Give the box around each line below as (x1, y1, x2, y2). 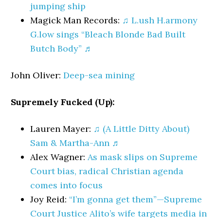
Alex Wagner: (30, 151, 88, 163)
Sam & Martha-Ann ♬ (30, 137, 121, 148)
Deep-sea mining (63, 70, 135, 81)
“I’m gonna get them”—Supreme (69, 194, 202, 205)
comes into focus (30, 180, 103, 191)
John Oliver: (11, 70, 64, 81)
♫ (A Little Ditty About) (93, 123, 190, 134)
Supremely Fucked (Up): (11, 96, 115, 108)
